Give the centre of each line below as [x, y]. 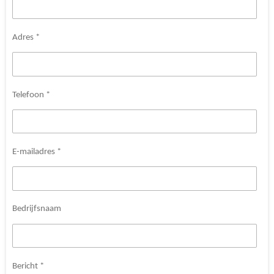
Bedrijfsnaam [37, 209]
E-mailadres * [37, 152]
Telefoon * [31, 95]
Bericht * [28, 266]
